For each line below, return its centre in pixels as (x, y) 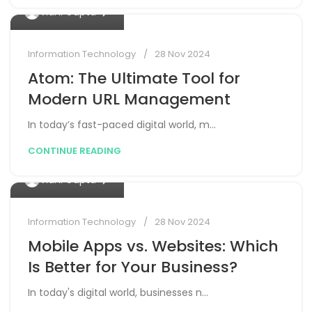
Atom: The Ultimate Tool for (134, 79)
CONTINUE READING (75, 151)
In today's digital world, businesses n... (118, 293)
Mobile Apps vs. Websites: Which (153, 247)
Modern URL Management (129, 100)
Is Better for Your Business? (133, 267)
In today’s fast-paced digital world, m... (122, 125)
